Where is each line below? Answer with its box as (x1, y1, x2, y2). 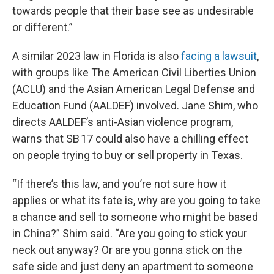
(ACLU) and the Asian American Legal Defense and (12, 83, 255, 95)
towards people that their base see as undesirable (12, 4, 254, 17)
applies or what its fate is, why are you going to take (12, 194, 261, 207)
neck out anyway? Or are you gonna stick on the (12, 243, 242, 256)
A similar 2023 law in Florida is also (12, 50, 181, 62)
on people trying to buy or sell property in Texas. (12, 149, 243, 161)
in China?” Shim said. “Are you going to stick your (12, 227, 247, 240)
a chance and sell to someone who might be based (12, 210, 258, 223)
